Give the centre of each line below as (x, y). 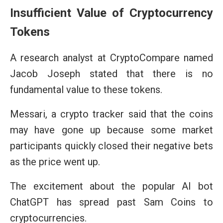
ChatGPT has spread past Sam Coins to (111, 202)
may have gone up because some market (111, 130)
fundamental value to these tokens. (86, 89)
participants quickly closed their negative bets (111, 146)
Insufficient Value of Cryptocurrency (111, 13)
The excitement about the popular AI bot (111, 186)
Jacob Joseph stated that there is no (111, 73)
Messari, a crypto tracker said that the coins (111, 114)
